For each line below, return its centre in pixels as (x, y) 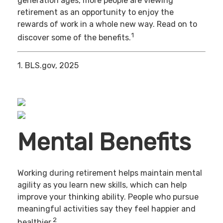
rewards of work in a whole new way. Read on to (107, 24)
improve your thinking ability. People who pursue (108, 197)
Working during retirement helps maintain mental (110, 173)
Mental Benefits (104, 142)
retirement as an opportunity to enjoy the (96, 12)
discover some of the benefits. (74, 38)
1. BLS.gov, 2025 (48, 66)
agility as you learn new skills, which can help (102, 185)
